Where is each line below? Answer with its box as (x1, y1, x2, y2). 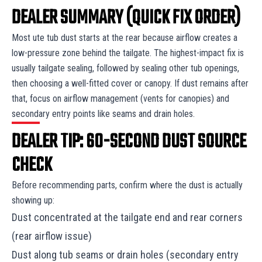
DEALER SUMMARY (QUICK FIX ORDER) (12, 3, 240, 33)
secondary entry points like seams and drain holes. (12, 108, 197, 119)
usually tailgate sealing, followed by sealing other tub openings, (12, 62, 239, 74)
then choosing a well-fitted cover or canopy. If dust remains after (12, 77, 249, 89)
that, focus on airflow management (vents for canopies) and (12, 92, 229, 104)
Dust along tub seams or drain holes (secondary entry (12, 248, 239, 261)
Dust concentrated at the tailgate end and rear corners (12, 211, 243, 223)
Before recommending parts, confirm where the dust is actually (12, 179, 243, 191)
